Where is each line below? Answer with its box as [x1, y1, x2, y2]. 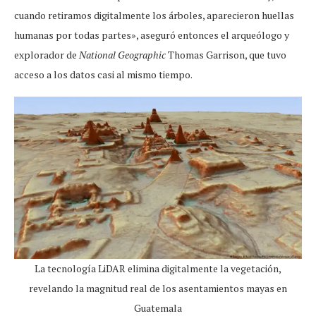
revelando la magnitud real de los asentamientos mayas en [29, 281, 287, 295]
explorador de [14, 48, 79, 62]
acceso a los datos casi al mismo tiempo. [14, 68, 193, 82]
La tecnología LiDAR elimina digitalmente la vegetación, [35, 261, 281, 275]
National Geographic [79, 48, 166, 62]
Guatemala [134, 300, 182, 315]
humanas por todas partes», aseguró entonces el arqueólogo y [14, 28, 289, 42]
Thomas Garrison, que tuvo [166, 48, 286, 62]
